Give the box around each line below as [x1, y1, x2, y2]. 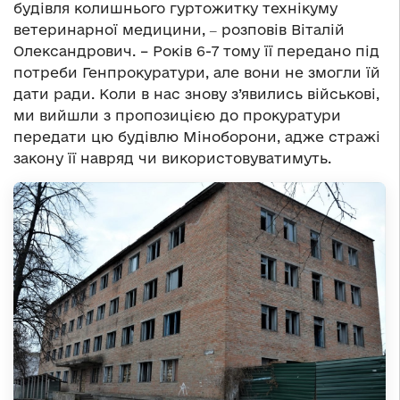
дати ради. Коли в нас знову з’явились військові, [13, 85, 379, 102]
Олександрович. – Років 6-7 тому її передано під [13, 42, 379, 59]
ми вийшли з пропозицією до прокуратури [13, 106, 341, 123]
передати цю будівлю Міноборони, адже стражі [13, 128, 380, 145]
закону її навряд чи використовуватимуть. [13, 149, 331, 166]
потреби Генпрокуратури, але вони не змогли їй [13, 63, 380, 80]
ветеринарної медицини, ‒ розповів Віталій [13, 21, 345, 37]
